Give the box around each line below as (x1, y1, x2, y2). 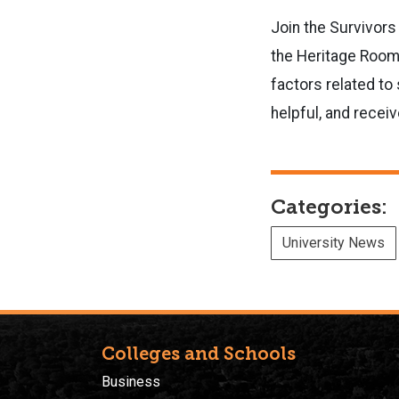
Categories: (271, 194, 387, 219)
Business (102, 372, 160, 390)
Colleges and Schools (102, 342, 296, 364)
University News (282, 233, 385, 251)
